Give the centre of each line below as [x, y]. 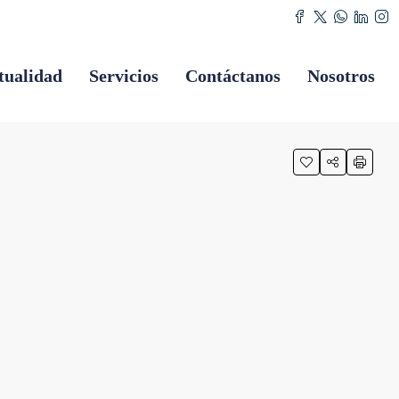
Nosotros [341, 76]
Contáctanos [233, 76]
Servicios [124, 76]
